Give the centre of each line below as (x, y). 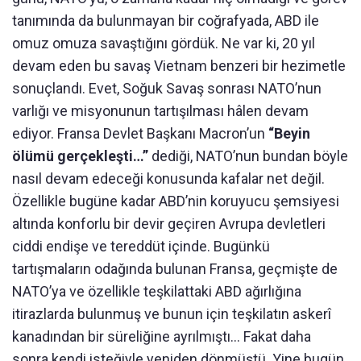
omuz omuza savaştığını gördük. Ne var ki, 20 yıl (164, 43)
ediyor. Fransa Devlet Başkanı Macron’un (140, 133)
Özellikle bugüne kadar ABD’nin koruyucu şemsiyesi (176, 201)
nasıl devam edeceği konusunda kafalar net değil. (168, 178)
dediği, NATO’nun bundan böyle (248, 156)
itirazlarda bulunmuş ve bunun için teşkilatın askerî (172, 314)
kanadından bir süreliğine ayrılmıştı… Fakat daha (162, 336)
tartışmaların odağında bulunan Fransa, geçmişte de (175, 269)
